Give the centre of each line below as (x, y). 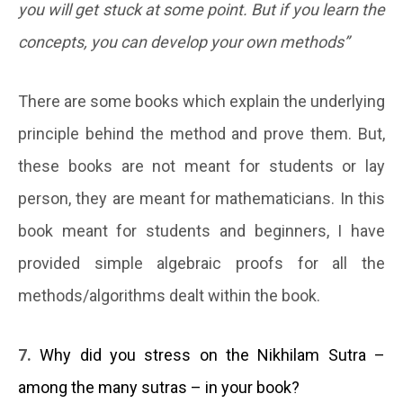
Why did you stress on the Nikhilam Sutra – (213, 355)
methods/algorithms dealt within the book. (169, 296)
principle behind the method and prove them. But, (201, 134)
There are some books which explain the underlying (201, 102)
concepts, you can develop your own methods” (184, 42)
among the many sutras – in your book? (159, 388)
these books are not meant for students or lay (201, 166)
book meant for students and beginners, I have (201, 231)
